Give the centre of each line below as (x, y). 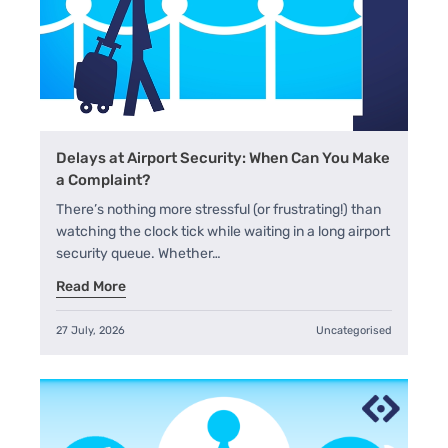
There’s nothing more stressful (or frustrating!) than (218, 209)
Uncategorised (354, 330)
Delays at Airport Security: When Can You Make (223, 157)
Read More (91, 286)
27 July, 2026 (90, 330)
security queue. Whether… (138, 253)
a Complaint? (103, 179)
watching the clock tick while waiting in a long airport (223, 231)
